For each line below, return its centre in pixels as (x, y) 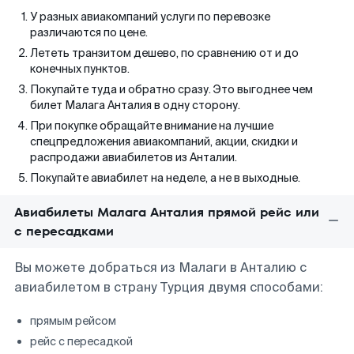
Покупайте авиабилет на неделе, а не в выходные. (165, 178)
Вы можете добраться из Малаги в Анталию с (160, 267)
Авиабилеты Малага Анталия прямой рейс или (167, 212)
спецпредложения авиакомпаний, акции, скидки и (164, 141)
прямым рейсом (73, 321)
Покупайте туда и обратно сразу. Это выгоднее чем (171, 89)
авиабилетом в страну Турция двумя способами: (169, 287)
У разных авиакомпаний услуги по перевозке (150, 17)
